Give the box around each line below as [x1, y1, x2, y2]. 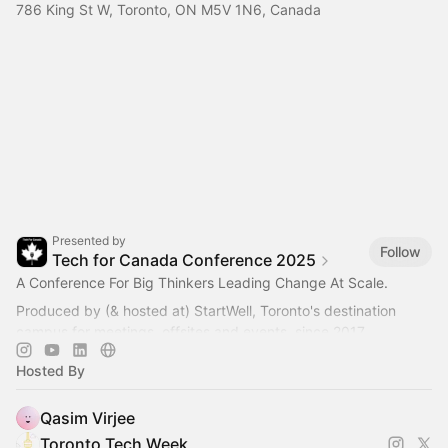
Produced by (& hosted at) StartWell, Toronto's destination [16, 301, 396, 319]
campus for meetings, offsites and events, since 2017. [16, 322, 367, 340]
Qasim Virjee [40, 407, 135, 428]
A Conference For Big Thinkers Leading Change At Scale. [16, 273, 388, 291]
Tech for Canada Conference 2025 [52, 249, 316, 270]
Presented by [52, 232, 126, 248]
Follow [380, 243, 421, 261]
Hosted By [16, 361, 85, 379]
